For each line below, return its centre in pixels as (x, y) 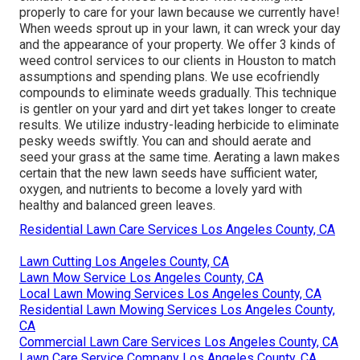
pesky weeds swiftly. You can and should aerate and (165, 141)
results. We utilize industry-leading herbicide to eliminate (179, 125)
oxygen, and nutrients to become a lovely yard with (161, 189)
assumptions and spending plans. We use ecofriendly (170, 76)
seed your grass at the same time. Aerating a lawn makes (180, 157)
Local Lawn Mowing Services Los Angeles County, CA (170, 293)
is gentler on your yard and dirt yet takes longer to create (178, 108)
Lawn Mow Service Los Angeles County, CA (141, 277)
